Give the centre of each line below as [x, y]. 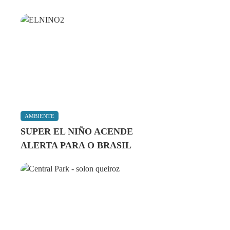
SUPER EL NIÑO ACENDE [77, 131]
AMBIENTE [40, 116]
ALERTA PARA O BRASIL [76, 145]
